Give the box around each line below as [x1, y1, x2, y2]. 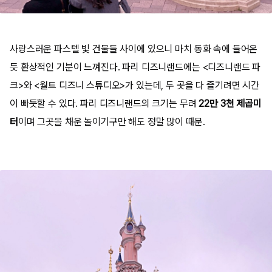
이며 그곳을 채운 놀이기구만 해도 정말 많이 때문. [18, 116, 205, 127]
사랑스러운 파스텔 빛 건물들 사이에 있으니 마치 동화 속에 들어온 [10, 43, 258, 55]
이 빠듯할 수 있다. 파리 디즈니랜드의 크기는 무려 [10, 98, 199, 109]
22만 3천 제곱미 [199, 98, 262, 109]
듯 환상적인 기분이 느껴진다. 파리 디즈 [10, 61, 158, 73]
